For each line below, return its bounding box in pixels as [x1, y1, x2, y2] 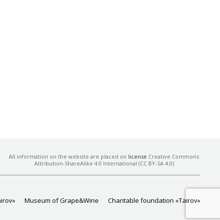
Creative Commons [147, 153, 199, 160]
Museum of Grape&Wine [25, 195, 99, 205]
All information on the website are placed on [9, 153, 129, 160]
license [128, 153, 147, 160]
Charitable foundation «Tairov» [108, 195, 200, 205]
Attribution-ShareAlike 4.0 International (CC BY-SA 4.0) [34, 160, 174, 167]
